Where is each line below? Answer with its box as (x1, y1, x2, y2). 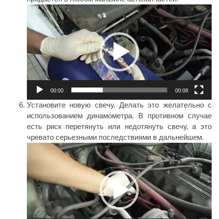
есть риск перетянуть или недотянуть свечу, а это (27, 122, 212, 131)
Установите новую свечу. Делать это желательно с (27, 100, 212, 109)
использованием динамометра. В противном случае (27, 111, 212, 120)
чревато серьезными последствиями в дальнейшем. (27, 132, 204, 141)
